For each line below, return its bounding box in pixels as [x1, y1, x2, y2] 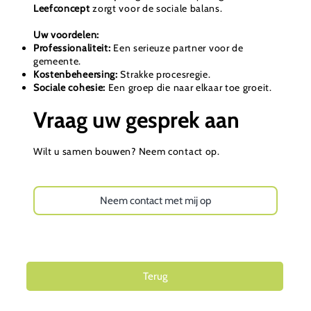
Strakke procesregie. [117, 68, 211, 81]
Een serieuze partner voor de [110, 42, 244, 55]
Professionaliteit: [33, 42, 111, 55]
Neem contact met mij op [100, 194, 212, 207]
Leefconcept [33, 2, 90, 15]
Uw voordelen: [33, 28, 99, 42]
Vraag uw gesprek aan [33, 106, 239, 134]
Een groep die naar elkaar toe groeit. [106, 81, 272, 94]
